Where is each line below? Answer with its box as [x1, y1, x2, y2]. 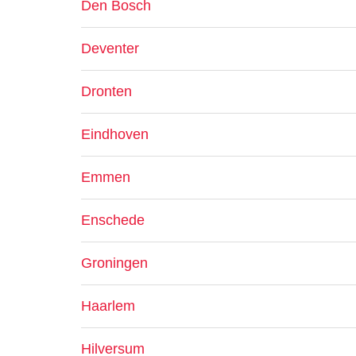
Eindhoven [81, 126, 149, 142]
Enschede [81, 212, 145, 228]
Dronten [81, 83, 132, 99]
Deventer [81, 41, 139, 56]
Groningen [81, 255, 148, 271]
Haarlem [81, 298, 135, 314]
